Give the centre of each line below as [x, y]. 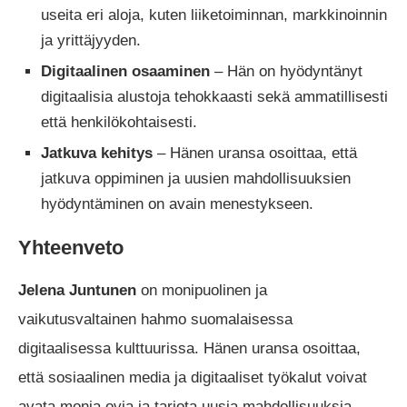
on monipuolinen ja [202, 290]
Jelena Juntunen [77, 290]
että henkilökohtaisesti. [119, 122]
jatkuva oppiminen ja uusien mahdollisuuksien [196, 178]
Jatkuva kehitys [97, 153]
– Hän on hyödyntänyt [286, 71]
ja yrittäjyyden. [91, 40]
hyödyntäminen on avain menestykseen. [177, 203]
